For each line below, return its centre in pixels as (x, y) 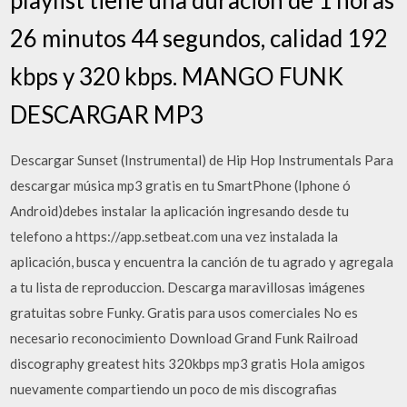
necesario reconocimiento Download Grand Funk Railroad (184, 338)
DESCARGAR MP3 (107, 114)
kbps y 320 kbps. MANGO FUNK (177, 76)
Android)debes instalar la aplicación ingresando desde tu (180, 210)
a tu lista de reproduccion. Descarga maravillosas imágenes (188, 287)
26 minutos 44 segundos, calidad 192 (199, 38)
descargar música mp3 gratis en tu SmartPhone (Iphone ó (181, 185)
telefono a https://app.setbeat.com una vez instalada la (174, 236)
